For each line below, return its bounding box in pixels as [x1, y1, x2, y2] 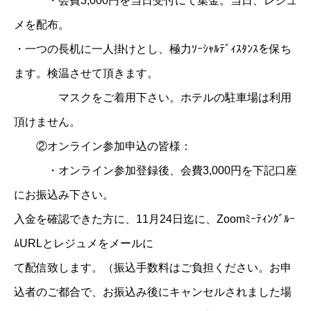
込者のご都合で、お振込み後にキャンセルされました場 [14, 285, 292, 298]
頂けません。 [14, 115, 81, 128]
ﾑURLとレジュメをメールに [14, 237, 153, 249]
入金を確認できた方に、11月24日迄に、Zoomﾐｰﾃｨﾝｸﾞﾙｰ [14, 212, 295, 225]
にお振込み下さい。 [14, 188, 114, 201]
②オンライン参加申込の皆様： [14, 140, 192, 152]
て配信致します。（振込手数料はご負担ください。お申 [14, 261, 292, 274]
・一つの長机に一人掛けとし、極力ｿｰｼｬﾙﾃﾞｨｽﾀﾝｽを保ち [14, 42, 292, 55]
